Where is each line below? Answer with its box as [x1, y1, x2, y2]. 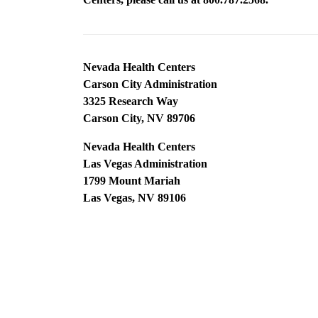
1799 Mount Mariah [83, 175, 180, 187]
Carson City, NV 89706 [83, 112, 195, 124]
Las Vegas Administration [83, 158, 207, 170]
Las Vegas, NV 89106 [83, 192, 186, 204]
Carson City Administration [83, 78, 217, 90]
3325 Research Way [83, 95, 178, 107]
